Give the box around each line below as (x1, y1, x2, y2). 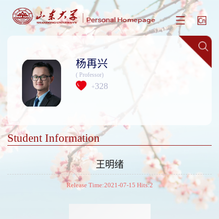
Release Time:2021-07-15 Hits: (66, 181, 150, 189)
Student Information (7, 131, 100, 144)
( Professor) (75, 71, 104, 78)
